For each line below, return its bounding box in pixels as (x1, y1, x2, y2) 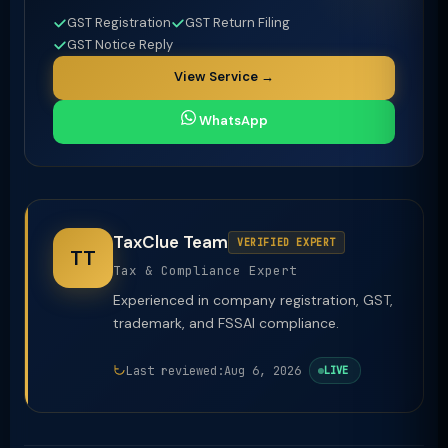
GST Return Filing (185, 14, 290, 31)
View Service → (174, 68, 274, 85)
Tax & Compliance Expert (113, 262, 297, 279)
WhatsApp (195, 112, 268, 129)
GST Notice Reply (67, 36, 173, 53)
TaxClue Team (113, 231, 228, 253)
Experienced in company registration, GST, (113, 291, 393, 309)
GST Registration (67, 14, 171, 31)
